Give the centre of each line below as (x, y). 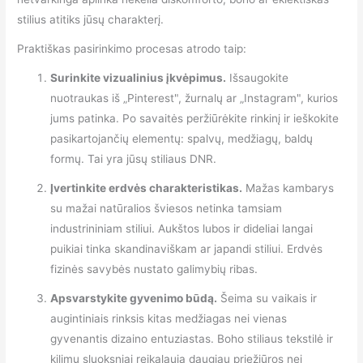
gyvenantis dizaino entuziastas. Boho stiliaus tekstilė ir (192, 338)
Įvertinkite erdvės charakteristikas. (147, 188)
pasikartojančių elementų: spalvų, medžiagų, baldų (182, 139)
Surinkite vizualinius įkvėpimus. (139, 78)
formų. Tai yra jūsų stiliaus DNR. (134, 159)
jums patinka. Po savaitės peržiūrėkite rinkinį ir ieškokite (195, 119)
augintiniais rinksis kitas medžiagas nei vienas (169, 318)
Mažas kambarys (288, 188)
